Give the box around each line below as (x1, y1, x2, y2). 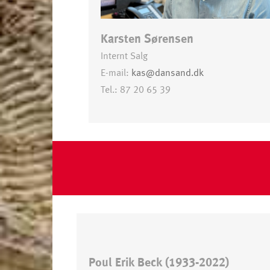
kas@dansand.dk (131, 68, 204, 78)
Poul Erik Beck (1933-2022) (89, 257, 229, 269)
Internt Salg (101, 51, 148, 61)
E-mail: (101, 68, 131, 78)
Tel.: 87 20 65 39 (101, 85, 173, 95)
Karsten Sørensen (101, 33, 193, 45)
